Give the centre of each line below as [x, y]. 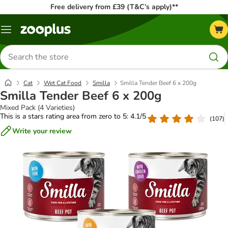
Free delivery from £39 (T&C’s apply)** [114, 7]
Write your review [42, 131]
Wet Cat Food [63, 83]
